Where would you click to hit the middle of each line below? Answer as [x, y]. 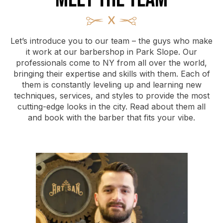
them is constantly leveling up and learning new [111, 85]
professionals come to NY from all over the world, [111, 63]
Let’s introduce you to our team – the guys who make [111, 41]
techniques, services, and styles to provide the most [111, 96]
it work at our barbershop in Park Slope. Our [111, 52]
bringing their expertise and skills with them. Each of [111, 74]
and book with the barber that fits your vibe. [111, 118]
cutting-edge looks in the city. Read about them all [111, 107]
